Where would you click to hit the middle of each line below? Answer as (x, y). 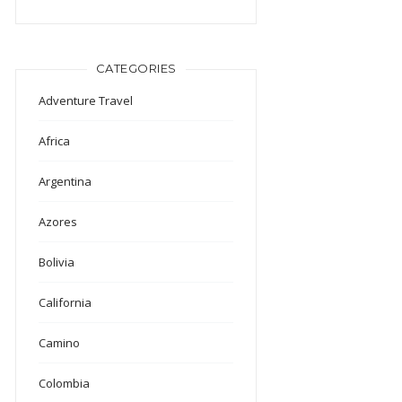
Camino (60, 342)
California (66, 302)
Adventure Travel (86, 100)
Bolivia (57, 262)
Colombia (65, 383)
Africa (55, 140)
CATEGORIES (136, 68)
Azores (58, 221)
